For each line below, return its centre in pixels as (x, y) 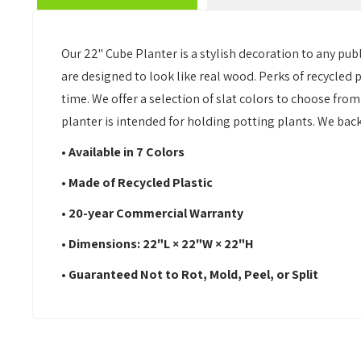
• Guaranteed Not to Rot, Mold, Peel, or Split (190, 274)
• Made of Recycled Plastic (137, 183)
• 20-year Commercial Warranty (153, 213)
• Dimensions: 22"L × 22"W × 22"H (158, 244)
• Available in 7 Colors (123, 152)
